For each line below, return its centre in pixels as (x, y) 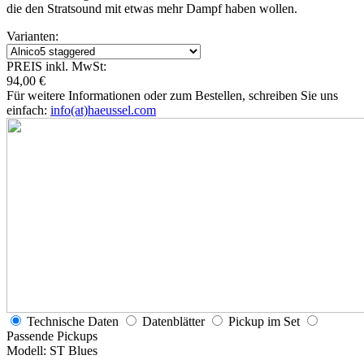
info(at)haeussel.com (103, 110)
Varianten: (32, 36)
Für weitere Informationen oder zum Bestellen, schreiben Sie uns (172, 95)
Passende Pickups (52, 336)
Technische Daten (73, 321)
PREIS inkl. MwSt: (56, 66)
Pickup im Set (264, 321)
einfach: (28, 110)
